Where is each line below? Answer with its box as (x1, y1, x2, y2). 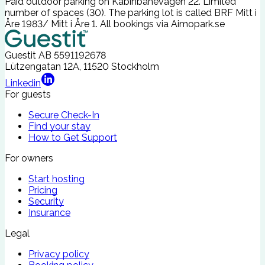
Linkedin (5, 77, 41, 89)
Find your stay (28, 121, 91, 132)
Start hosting (28, 173, 85, 185)
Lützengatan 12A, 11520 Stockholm (5, 61, 159, 73)
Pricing (28, 185, 57, 196)
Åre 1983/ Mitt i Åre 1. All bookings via (5, 18, 171, 30)
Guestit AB (5, 50, 51, 62)
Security (28, 196, 64, 208)
